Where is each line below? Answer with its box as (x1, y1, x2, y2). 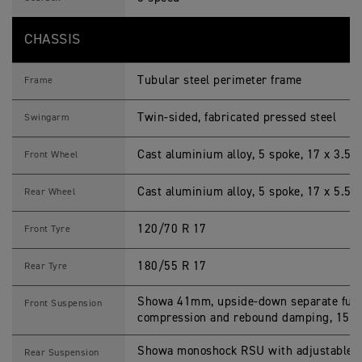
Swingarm (24, 113, 69, 123)
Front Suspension (24, 299, 102, 309)
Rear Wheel (24, 187, 75, 197)
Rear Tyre (24, 262, 68, 271)
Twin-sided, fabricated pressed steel (137, 112, 336, 124)
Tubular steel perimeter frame (137, 74, 302, 86)
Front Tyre (24, 225, 70, 234)
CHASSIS (24, 32, 81, 47)
